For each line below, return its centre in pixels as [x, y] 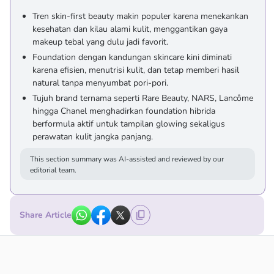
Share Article [46, 215]
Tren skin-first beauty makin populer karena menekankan [140, 16]
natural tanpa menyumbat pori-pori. [100, 83]
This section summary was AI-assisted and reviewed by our [127, 159]
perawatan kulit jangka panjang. [93, 137]
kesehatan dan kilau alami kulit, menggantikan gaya [130, 29]
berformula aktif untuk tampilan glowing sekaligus [129, 124]
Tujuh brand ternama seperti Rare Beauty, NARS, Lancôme [143, 98]
